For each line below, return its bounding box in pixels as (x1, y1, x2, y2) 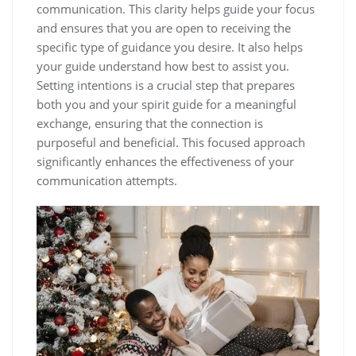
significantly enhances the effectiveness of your (37, 153, 294, 170)
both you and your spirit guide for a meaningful (37, 96, 296, 113)
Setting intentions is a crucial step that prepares (37, 77, 295, 94)
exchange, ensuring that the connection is (37, 115, 263, 132)
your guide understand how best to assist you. (37, 58, 289, 75)
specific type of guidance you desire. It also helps (37, 39, 303, 56)
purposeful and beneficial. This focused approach (37, 134, 305, 151)
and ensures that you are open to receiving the (37, 20, 291, 37)
